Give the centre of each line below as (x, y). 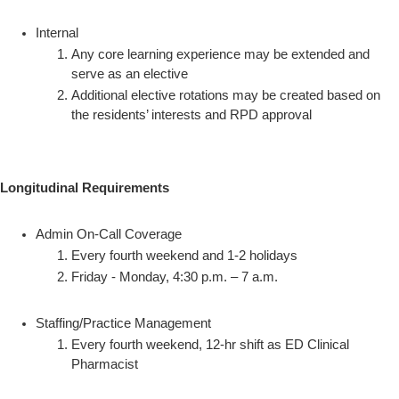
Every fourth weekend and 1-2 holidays (184, 256)
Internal (57, 33)
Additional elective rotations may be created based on (226, 95)
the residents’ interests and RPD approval (191, 115)
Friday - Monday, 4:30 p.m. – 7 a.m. (175, 277)
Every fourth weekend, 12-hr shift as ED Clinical (210, 345)
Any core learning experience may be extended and (220, 54)
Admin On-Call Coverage (109, 234)
